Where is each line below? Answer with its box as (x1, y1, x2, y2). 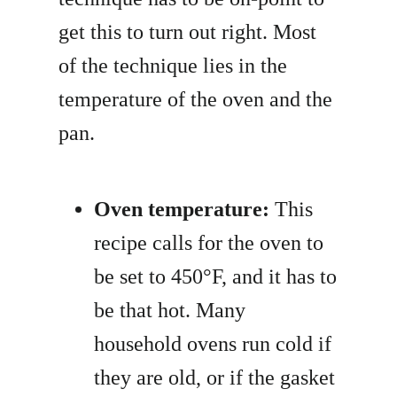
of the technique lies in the (58, 54, 288, 78)
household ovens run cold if (94, 332, 332, 356)
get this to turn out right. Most (58, 20, 317, 44)
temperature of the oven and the (58, 88, 333, 112)
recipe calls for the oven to (94, 231, 324, 255)
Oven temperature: (94, 198, 270, 222)
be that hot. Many (94, 299, 246, 323)
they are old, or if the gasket (94, 366, 336, 390)
